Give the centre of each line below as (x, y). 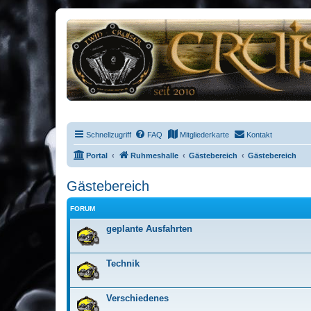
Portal (97, 155)
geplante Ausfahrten (149, 229)
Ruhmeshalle (154, 155)
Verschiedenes (137, 298)
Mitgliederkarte (204, 135)
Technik (123, 263)
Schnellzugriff (109, 135)
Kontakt (259, 135)
